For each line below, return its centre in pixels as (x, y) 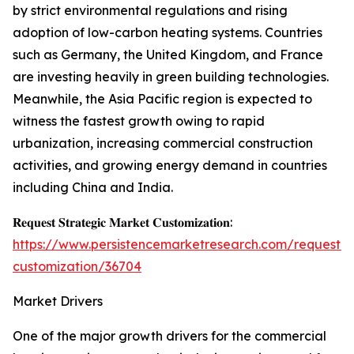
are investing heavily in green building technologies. (171, 77)
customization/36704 (77, 267)
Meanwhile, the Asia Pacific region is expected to (162, 99)
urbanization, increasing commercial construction (163, 143)
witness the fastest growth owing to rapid (139, 121)
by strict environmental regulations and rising (150, 11)
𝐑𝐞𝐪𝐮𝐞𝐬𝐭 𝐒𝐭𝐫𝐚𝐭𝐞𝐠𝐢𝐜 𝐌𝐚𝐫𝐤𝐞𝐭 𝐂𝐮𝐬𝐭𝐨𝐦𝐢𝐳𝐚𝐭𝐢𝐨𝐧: (122, 222)
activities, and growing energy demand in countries (170, 166)
